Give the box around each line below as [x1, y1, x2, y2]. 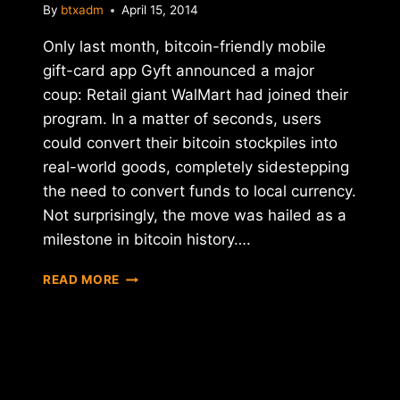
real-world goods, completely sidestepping [43, 158, 349, 177]
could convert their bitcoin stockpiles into [43, 134, 337, 153]
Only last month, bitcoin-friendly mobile [43, 37, 326, 56]
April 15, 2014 [121, 3, 199, 18]
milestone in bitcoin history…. [43, 230, 251, 249]
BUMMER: [119, 287, 180, 302]
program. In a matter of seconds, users [43, 110, 321, 129]
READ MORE [43, 272, 121, 287]
